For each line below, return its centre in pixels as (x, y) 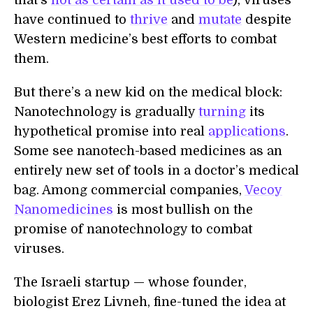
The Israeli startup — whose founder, (130, 283)
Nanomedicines (64, 210)
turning (222, 112)
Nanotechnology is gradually (106, 112)
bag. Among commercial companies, (129, 190)
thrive (149, 20)
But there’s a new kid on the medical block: (148, 93)
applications (247, 132)
